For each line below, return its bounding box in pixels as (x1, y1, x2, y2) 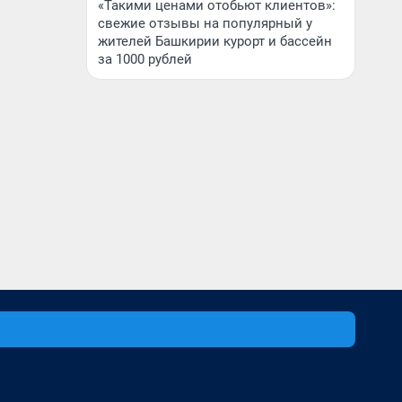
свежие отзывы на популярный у (98, 15, 312, 31)
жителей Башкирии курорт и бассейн (98, 33, 332, 49)
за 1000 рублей (98, 51, 192, 67)
